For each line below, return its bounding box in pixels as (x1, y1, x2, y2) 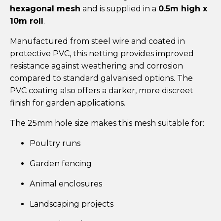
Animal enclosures (30, 179, 102, 188)
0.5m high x (158, 3, 207, 13)
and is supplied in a (80, 3, 158, 13)
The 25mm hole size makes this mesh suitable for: (10, 118, 204, 128)
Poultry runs (30, 138, 80, 148)
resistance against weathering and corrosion (10, 61, 183, 71)
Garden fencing (30, 158, 92, 168)
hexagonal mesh (10, 3, 80, 13)
